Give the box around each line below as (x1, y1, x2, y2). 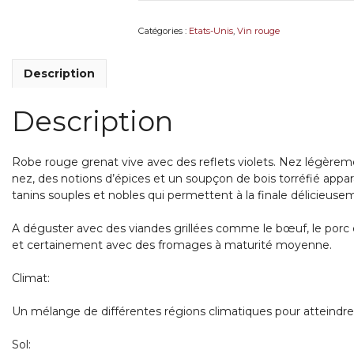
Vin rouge (236, 24, 280, 36)
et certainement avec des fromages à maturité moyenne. (12, 238, 333, 253)
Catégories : (137, 24, 189, 36)
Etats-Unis (188, 24, 233, 36)
